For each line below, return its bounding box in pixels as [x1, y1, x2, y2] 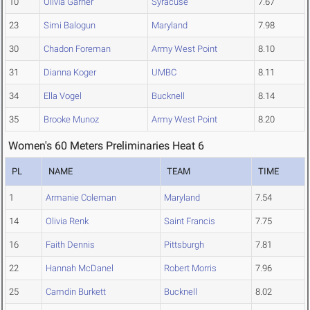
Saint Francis [164, 216, 215, 227]
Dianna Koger [44, 67, 96, 78]
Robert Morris [164, 263, 217, 274]
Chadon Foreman [44, 44, 111, 55]
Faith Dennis [46, 239, 95, 250]
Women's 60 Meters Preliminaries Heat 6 [8, 139, 204, 153]
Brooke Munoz [44, 114, 99, 125]
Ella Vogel [44, 91, 82, 102]
